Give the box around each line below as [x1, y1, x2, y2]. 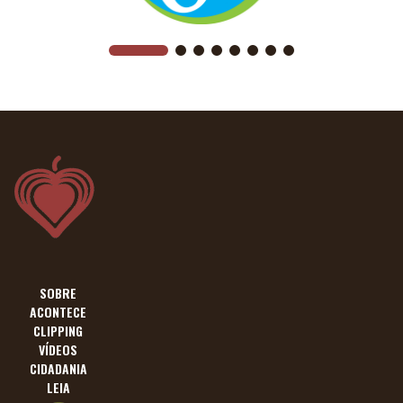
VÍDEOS [39, 339, 77, 359]
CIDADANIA [29, 358, 87, 378]
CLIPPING [33, 320, 83, 340]
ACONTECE [30, 301, 86, 321]
